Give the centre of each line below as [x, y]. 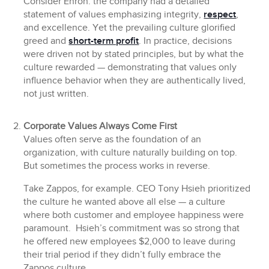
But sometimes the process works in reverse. [117, 166]
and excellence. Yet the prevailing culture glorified [130, 28]
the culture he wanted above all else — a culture [125, 202]
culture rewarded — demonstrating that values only [130, 68]
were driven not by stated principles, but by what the [134, 55]
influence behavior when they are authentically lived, [135, 81]
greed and [46, 41]
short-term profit [104, 41]
